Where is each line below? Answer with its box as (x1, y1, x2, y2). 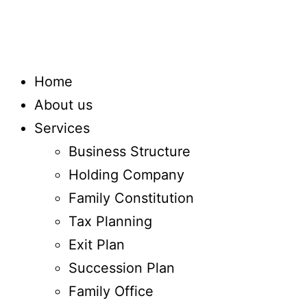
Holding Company (69, 167, 184, 183)
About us (34, 97, 93, 113)
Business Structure (69, 143, 191, 160)
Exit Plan (69, 236, 125, 253)
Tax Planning (69, 213, 152, 230)
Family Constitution (69, 190, 194, 206)
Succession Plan (69, 260, 175, 276)
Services (34, 120, 90, 136)
